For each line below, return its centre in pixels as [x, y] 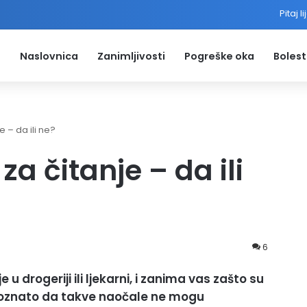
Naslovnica [49, 56]
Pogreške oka [219, 56]
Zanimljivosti [131, 56]
